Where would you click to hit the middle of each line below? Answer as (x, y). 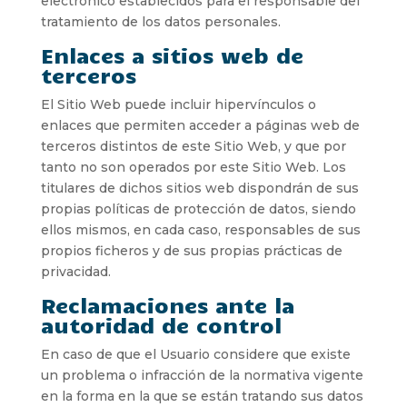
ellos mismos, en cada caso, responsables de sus (200, 229)
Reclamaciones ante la (167, 304)
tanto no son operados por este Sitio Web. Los (193, 167)
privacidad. (75, 271)
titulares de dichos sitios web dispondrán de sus (199, 188)
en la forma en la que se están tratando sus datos (202, 396)
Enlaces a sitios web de (172, 55)
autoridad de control (161, 324)
